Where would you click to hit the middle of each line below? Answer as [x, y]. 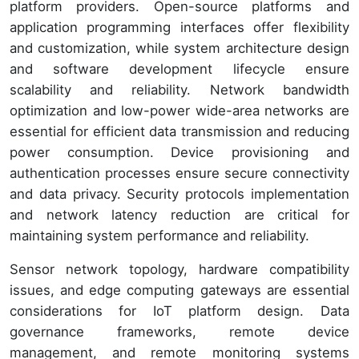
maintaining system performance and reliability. [159, 236]
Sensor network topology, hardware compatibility [179, 270]
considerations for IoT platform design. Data [179, 311]
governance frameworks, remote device [179, 332]
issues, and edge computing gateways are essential [179, 290]
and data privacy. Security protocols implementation [179, 194]
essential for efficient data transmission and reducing [179, 132]
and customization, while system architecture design [179, 48]
